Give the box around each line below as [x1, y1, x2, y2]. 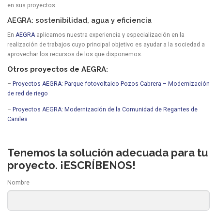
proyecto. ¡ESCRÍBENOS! [7, 159, 136, 172]
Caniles [7, 115, 28, 123]
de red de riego [7, 90, 48, 97]
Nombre [7, 179, 30, 186]
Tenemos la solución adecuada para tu [7, 146, 208, 159]
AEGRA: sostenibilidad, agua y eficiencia [7, 15, 152, 24]
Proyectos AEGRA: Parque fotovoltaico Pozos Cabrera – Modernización [13, 80, 210, 87]
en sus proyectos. [7, 1, 57, 9]
